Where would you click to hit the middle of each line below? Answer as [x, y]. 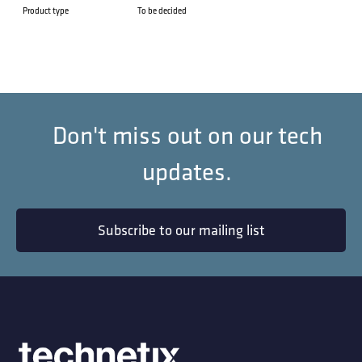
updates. [187, 172]
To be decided [162, 11]
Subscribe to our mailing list [181, 230]
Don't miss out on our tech [187, 135]
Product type [46, 11]
